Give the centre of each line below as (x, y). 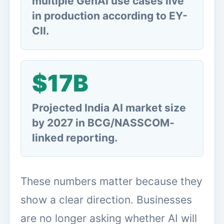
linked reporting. (75, 137)
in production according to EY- (110, 15)
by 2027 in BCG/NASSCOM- (103, 122)
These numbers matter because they (111, 181)
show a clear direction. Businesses (106, 199)
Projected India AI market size (109, 107)
